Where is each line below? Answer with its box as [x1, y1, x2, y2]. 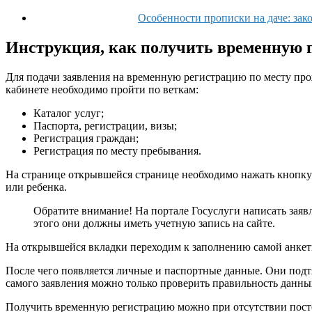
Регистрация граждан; [33, 132, 139, 145]
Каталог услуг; [33, 107, 104, 120]
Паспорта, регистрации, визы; [33, 120, 177, 132]
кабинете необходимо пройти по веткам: [6, 84, 198, 96]
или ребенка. [6, 181, 67, 194]
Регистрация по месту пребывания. [33, 145, 201, 157]
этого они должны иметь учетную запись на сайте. [33, 217, 275, 230]
